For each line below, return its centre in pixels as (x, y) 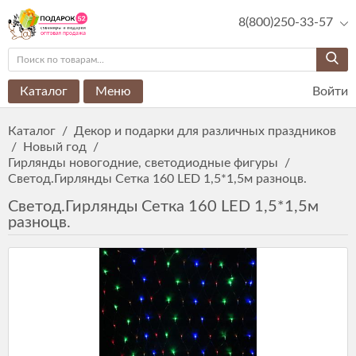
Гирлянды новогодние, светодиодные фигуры (143, 163)
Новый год (55, 147)
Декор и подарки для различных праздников (205, 131)
